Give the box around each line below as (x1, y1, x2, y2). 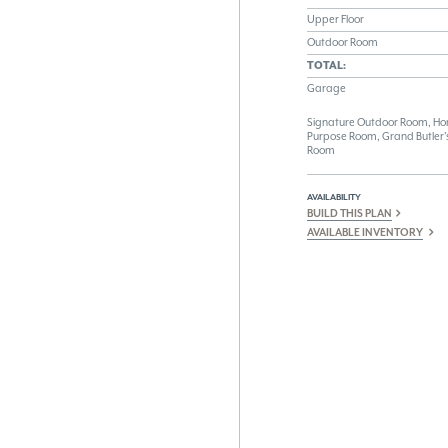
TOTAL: (307, 58, 346, 72)
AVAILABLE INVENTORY (307, 225, 423, 239)
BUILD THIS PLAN (307, 206, 392, 220)
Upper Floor (307, 12, 364, 26)
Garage (307, 81, 346, 95)
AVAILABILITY (307, 190, 361, 202)
